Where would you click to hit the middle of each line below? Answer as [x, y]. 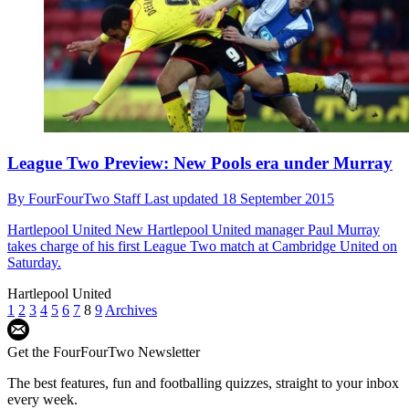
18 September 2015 [278, 198]
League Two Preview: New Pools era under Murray [200, 163]
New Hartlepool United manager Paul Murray [246, 229]
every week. [42, 399]
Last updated [183, 198]
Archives [131, 309]
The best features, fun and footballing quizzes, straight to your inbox [203, 383]
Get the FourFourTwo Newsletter [104, 351]
